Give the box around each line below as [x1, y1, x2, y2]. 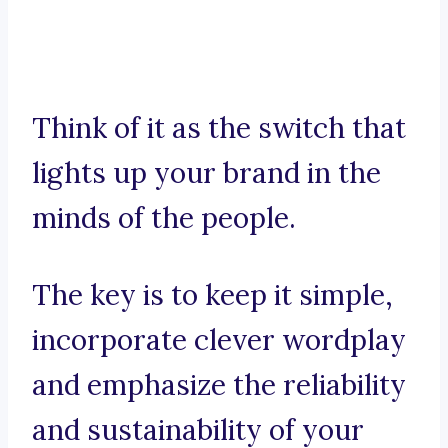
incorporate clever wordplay [32, 322, 406, 359]
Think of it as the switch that [32, 110, 406, 147]
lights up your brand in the [32, 155, 381, 192]
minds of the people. [32, 200, 296, 237]
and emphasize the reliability [32, 367, 406, 404]
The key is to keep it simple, [32, 277, 393, 314]
